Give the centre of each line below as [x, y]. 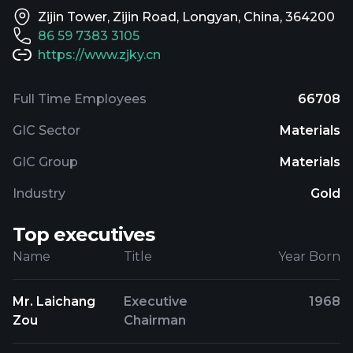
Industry [39, 193]
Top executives [84, 234]
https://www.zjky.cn [99, 55]
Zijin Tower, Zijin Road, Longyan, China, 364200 [186, 17]
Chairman [155, 320]
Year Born [309, 256]
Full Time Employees [80, 99]
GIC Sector [46, 130]
